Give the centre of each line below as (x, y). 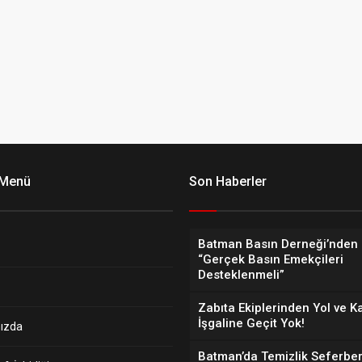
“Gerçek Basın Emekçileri (271, 259)
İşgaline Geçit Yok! (251, 323)
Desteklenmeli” (241, 274)
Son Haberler (228, 181)
